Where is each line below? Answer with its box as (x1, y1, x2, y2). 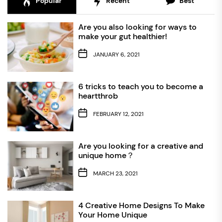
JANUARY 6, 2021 (93, 51, 140, 59)
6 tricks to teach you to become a (78, 81, 203, 92)
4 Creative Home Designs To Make (78, 200, 205, 211)
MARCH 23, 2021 (93, 169, 138, 178)
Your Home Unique (78, 209, 147, 220)
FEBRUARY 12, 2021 (93, 110, 144, 118)
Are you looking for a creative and (78, 140, 203, 151)
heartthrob (78, 90, 118, 101)
